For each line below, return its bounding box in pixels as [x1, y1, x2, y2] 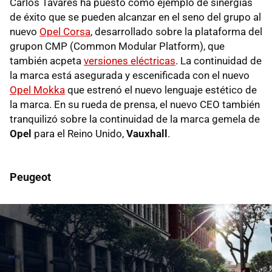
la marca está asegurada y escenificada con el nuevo [10, 69, 250, 82]
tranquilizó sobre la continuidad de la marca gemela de [10, 113, 260, 126]
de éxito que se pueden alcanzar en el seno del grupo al [10, 11, 261, 24]
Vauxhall [126, 127, 168, 140]
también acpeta [10, 55, 84, 67]
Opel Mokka [10, 84, 65, 97]
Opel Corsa [39, 25, 90, 38]
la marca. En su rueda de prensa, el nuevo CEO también [10, 98, 260, 111]
